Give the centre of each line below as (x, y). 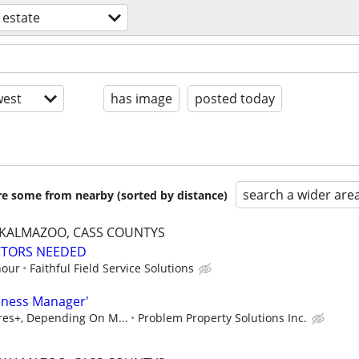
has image (141, 99)
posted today (235, 99)
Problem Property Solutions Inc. (222, 318)
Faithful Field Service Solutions (112, 268)
